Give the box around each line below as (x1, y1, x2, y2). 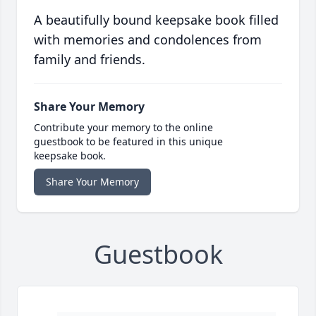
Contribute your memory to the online (34, 121, 213, 135)
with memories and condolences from (34, 31, 262, 49)
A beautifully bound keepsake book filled (34, 11, 279, 29)
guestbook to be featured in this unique (34, 135, 223, 149)
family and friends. (34, 51, 145, 68)
